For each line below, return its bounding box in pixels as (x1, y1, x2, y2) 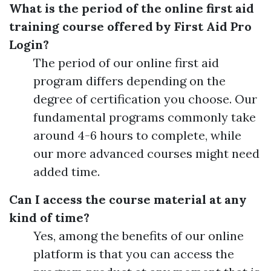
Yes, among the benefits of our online (33, 227, 244, 243)
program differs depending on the (33, 73, 226, 88)
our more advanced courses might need (33, 145, 260, 161)
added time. (33, 163, 100, 179)
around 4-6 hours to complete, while (33, 127, 241, 143)
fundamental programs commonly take (33, 109, 256, 125)
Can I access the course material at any (9, 191, 247, 207)
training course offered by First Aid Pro (9, 18, 252, 34)
